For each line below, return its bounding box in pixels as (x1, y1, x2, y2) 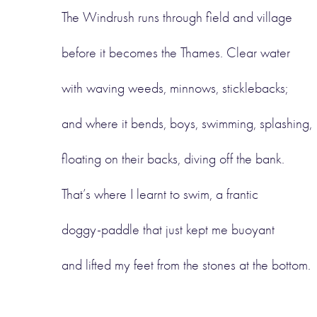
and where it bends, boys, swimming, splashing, (62, 115, 312, 132)
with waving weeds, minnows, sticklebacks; (62, 80, 288, 96)
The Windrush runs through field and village (62, 9, 292, 25)
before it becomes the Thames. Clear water (62, 45, 290, 61)
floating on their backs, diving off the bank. (62, 151, 284, 167)
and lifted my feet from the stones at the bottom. (62, 257, 311, 273)
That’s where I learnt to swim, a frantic (62, 186, 258, 202)
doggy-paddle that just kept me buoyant (62, 221, 275, 238)
